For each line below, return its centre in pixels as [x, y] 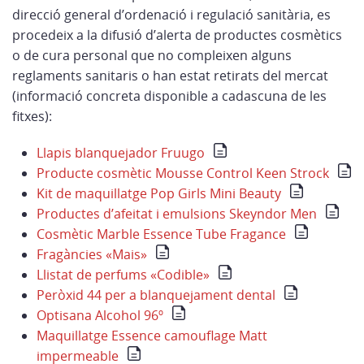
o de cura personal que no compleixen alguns [152, 55]
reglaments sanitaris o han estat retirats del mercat [170, 76]
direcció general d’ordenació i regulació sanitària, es [171, 15]
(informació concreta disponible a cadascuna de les [169, 96]
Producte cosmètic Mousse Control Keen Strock [183, 173]
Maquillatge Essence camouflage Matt [152, 336]
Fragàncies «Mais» [92, 254]
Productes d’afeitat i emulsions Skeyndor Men [177, 214]
